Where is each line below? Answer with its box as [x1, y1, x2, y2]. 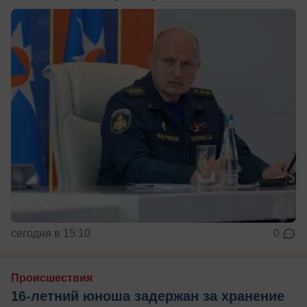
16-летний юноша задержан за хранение [11, 288, 284, 304]
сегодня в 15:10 [11, 227, 90, 239]
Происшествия [11, 271, 93, 284]
